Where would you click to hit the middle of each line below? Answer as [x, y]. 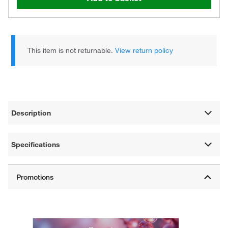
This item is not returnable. [72, 50]
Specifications [36, 144]
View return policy [144, 50]
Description [31, 113]
